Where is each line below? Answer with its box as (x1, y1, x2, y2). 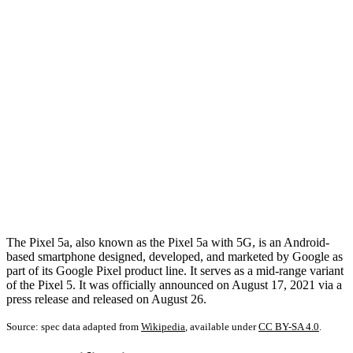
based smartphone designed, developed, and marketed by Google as (6, 249, 343, 263)
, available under (185, 320, 258, 333)
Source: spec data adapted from (6, 320, 141, 333)
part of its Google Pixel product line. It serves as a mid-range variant (6, 263, 344, 277)
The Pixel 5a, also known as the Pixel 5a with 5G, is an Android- (6, 235, 329, 249)
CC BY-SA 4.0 (258, 320, 319, 333)
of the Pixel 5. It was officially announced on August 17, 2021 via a (6, 277, 342, 292)
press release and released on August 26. (6, 292, 206, 306)
